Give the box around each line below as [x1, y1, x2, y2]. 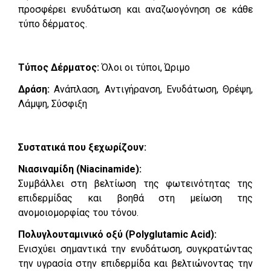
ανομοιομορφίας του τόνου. [18, 206, 139, 218]
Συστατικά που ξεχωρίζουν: [18, 141, 146, 153]
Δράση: [18, 83, 54, 95]
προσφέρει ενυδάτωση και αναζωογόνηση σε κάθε [18, 3, 253, 15]
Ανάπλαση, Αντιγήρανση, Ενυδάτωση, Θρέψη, [54, 83, 253, 95]
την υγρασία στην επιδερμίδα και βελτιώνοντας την [18, 257, 253, 269]
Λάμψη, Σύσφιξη [18, 97, 87, 109]
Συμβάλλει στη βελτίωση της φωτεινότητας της [18, 177, 253, 189]
